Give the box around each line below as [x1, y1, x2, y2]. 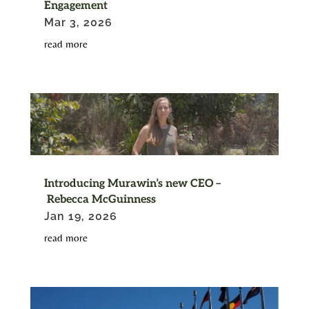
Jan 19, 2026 [43, 210, 117, 223]
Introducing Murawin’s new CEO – [43, 177, 221, 191]
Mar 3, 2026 [43, 15, 112, 29]
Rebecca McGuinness [43, 193, 156, 207]
